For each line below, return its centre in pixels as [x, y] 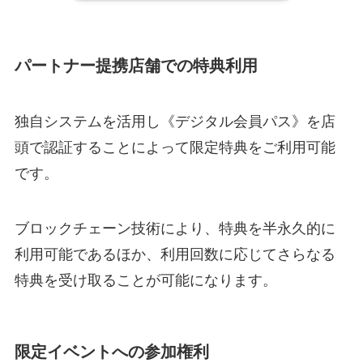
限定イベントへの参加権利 [111, 352]
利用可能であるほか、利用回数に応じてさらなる [175, 254]
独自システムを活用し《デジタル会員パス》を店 [175, 122]
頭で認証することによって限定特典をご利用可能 [175, 148]
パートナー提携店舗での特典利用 [136, 65]
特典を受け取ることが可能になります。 [145, 280]
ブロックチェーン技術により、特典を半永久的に [175, 228]
